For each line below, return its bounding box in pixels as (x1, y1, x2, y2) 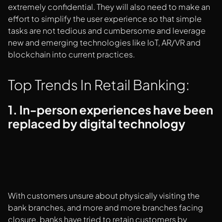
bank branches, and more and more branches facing (8, 202, 203, 213)
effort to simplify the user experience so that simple (8, 13, 202, 24)
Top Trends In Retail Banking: (8, 76, 190, 94)
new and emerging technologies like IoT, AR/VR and (8, 37, 201, 48)
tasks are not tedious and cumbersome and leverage (8, 25, 206, 36)
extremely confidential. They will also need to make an (8, 1, 210, 12)
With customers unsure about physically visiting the (8, 190, 200, 201)
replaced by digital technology (8, 116, 185, 131)
